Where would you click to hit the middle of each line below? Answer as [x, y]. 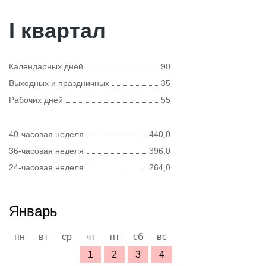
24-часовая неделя [46, 167]
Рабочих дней [36, 100]
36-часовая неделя [46, 151]
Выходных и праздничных [59, 83]
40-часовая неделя [46, 134]
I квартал [57, 31]
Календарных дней [46, 66]
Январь [33, 211]
